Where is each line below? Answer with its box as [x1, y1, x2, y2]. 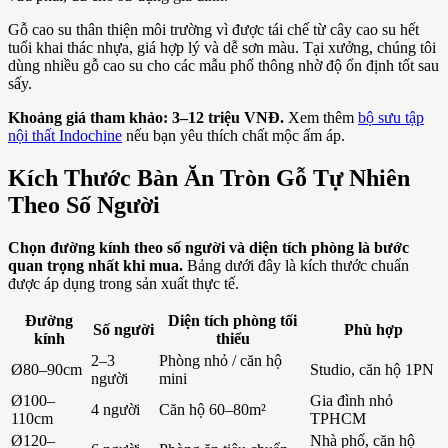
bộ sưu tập [358, 109, 424, 127]
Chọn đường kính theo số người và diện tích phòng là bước [8, 238, 409, 256]
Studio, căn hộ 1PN [310, 360, 434, 378]
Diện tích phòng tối [168, 311, 297, 329]
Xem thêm [284, 109, 358, 127]
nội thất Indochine [8, 127, 122, 145]
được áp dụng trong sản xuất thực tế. [8, 274, 239, 292]
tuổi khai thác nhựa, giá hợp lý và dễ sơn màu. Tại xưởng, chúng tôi [8, 39, 436, 57]
